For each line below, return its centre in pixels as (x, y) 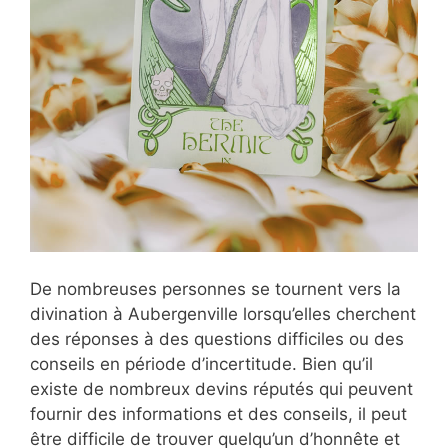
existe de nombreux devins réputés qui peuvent (221, 389)
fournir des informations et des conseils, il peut (218, 414)
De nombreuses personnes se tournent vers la (215, 289)
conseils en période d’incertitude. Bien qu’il (201, 364)
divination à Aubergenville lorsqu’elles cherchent (223, 314)
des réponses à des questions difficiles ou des (217, 339)
